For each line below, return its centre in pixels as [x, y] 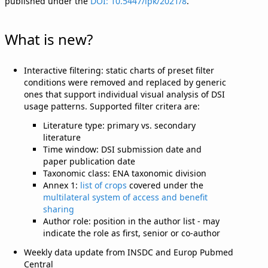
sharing [59, 209]
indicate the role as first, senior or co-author [132, 233]
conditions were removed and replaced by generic [125, 82]
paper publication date [89, 161]
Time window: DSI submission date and [122, 149]
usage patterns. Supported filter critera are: [112, 106]
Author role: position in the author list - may [131, 221]
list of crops [103, 185]
